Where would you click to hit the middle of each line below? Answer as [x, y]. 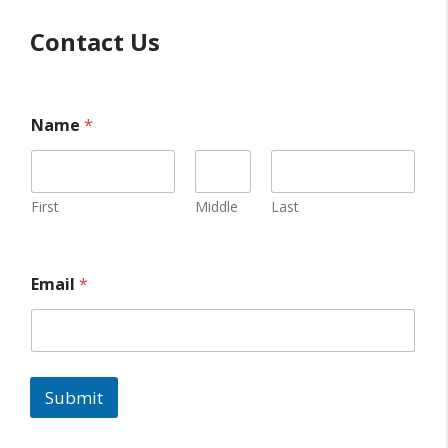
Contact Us [95, 41]
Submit [74, 397]
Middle [216, 206]
